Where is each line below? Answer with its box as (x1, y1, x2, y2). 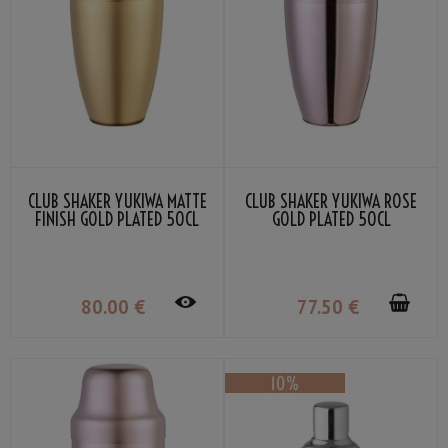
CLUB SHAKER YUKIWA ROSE (245, 190, 417, 214)
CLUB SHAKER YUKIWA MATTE (27, 190, 207, 214)
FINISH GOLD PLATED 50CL (35, 208, 199, 232)
